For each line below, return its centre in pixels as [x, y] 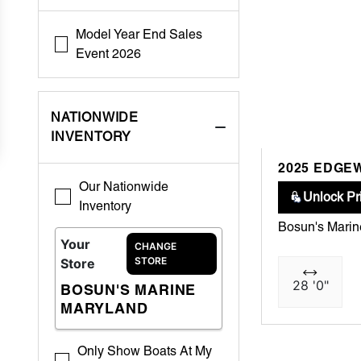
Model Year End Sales [139, 34]
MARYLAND [104, 308]
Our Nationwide [123, 187]
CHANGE [155, 246]
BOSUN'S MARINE [129, 290]
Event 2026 [108, 54]
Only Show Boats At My [144, 351]
